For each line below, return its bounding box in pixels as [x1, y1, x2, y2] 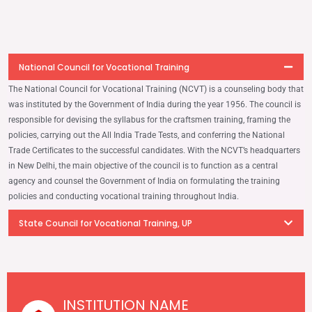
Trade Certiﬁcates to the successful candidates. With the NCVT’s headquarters [8, 145, 300, 155]
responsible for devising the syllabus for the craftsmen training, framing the [8, 114, 290, 125]
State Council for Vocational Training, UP [19, 217, 192, 229]
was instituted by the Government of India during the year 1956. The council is [8, 99, 301, 109]
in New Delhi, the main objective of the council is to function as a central [8, 160, 278, 171]
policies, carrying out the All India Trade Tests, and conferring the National [8, 130, 285, 140]
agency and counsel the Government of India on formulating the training [8, 175, 280, 186]
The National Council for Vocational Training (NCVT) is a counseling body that [8, 84, 304, 94]
